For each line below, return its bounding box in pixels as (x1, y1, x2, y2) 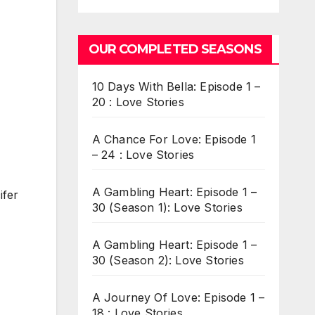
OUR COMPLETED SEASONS (88, 41, 262, 57)
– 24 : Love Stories (91, 147, 195, 162)
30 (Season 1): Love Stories (91, 200, 243, 214)
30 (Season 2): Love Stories (91, 252, 244, 267)
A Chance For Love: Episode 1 (91, 131, 257, 146)
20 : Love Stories (91, 94, 184, 109)
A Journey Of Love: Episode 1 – (91, 290, 265, 304)
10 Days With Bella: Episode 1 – (91, 79, 261, 94)
